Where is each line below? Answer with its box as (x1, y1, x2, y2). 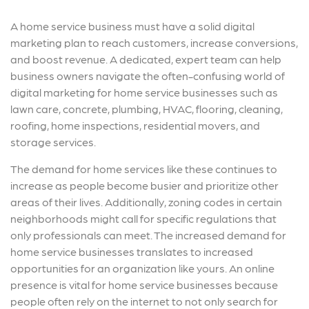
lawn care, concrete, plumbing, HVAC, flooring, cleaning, (10, 102, 283, 116)
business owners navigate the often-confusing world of (10, 69, 285, 83)
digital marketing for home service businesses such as (10, 86, 278, 99)
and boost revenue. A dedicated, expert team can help (10, 52, 281, 66)
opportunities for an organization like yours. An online (10, 261, 275, 275)
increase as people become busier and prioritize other (10, 179, 279, 192)
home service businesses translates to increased (10, 245, 253, 259)
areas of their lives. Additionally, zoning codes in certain (10, 195, 282, 209)
